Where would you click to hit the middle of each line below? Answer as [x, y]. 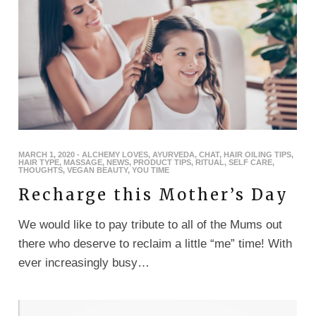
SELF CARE [250, 162]
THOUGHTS [41, 170]
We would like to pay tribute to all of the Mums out [150, 224]
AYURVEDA [174, 154]
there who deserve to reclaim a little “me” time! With [155, 243]
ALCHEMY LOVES [115, 154]
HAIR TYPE [39, 162]
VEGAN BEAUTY [97, 170]
